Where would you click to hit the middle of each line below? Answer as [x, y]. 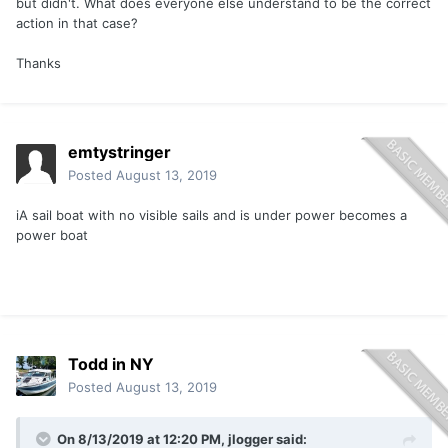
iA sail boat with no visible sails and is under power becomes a [211, 215]
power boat [52, 235]
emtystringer [119, 152]
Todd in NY [111, 364]
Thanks [38, 63]
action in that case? [77, 23]
